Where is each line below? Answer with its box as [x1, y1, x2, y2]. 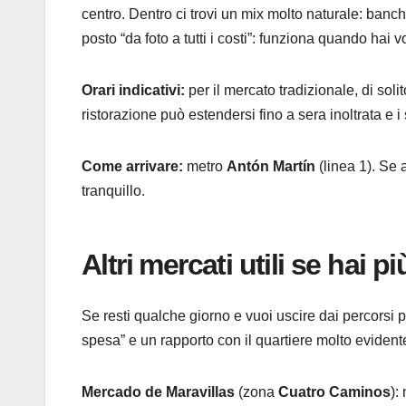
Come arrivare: [82, 158, 183, 174]
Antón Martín [227, 158, 315, 174]
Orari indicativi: [82, 82, 185, 98]
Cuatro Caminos [278, 384, 391, 401]
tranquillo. [82, 182, 145, 198]
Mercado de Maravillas [82, 384, 235, 401]
